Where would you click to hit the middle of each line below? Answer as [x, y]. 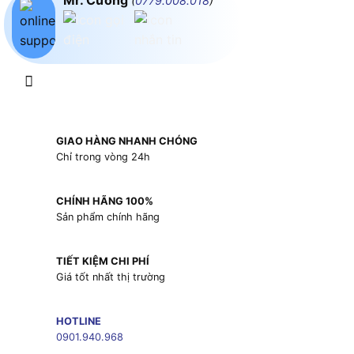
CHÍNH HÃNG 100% [104, 201]
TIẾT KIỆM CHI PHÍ [102, 262]
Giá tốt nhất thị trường [110, 277]
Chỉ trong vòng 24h [103, 156]
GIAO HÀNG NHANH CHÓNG [126, 141]
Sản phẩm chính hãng [107, 217]
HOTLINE [78, 322]
